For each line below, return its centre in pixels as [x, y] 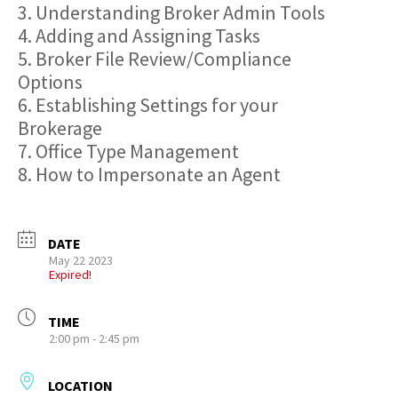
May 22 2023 [81, 260]
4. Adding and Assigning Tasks [139, 36]
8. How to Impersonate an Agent [149, 174]
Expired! [70, 275]
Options [50, 82]
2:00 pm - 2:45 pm [94, 338]
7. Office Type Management [128, 151]
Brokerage [60, 128]
